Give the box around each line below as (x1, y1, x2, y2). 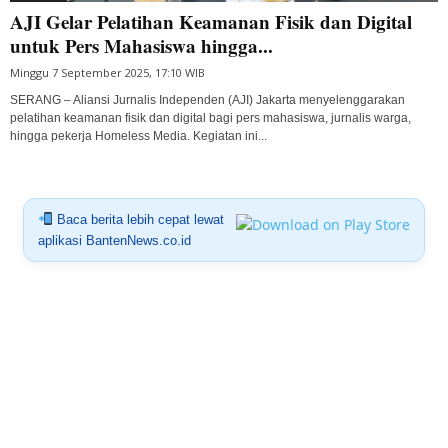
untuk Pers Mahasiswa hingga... (10, 31, 273, 59)
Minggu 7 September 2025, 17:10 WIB (10, 64, 205, 80)
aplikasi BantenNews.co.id (37, 232, 191, 248)
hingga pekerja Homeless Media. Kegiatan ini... (10, 128, 267, 143)
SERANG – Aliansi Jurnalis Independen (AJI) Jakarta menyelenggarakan (10, 92, 405, 107)
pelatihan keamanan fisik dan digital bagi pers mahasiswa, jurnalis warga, (10, 110, 411, 125)
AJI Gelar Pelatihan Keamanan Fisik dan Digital (10, 7, 412, 35)
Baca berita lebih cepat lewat (52, 211, 224, 227)
